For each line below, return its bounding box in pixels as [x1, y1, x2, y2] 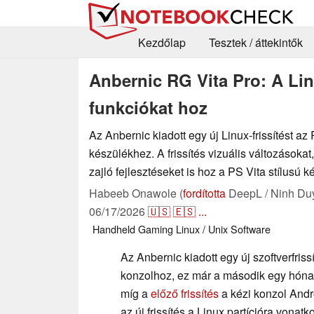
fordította [183, 184, 226, 201]
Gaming [138, 221, 173, 236]
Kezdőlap [137, 34, 186, 51]
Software [231, 221, 271, 236]
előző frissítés [151, 285, 219, 301]
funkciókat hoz [89, 95, 207, 119]
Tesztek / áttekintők [208, 34, 303, 51]
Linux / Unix [176, 221, 228, 236]
